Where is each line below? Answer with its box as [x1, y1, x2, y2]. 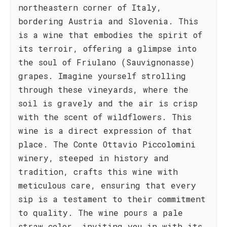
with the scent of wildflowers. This [18, 111, 192, 122]
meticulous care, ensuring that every [18, 180, 196, 191]
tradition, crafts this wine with [18, 166, 178, 177]
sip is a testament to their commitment [18, 194, 206, 204]
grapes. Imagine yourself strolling [18, 70, 186, 81]
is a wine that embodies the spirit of [18, 29, 202, 40]
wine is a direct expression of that [18, 125, 192, 136]
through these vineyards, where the [18, 84, 188, 95]
